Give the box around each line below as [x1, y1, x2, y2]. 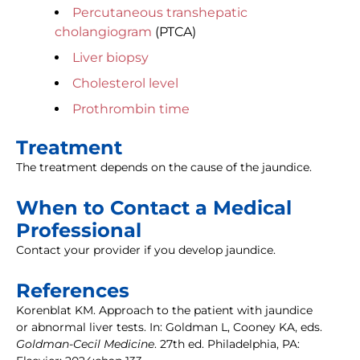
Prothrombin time [72, 101, 190, 117]
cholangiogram [55, 24, 152, 40]
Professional [16, 219, 141, 243]
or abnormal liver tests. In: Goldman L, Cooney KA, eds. [16, 320, 322, 335]
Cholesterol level [72, 76, 178, 92]
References [16, 279, 129, 303]
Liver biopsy [72, 50, 149, 66]
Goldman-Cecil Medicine [16, 337, 154, 352]
